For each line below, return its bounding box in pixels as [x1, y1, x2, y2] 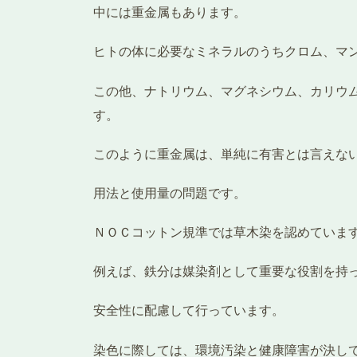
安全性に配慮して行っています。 [93, 304, 284, 318]
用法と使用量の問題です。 [93, 186, 246, 200]
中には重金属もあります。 [93, 6, 246, 20]
